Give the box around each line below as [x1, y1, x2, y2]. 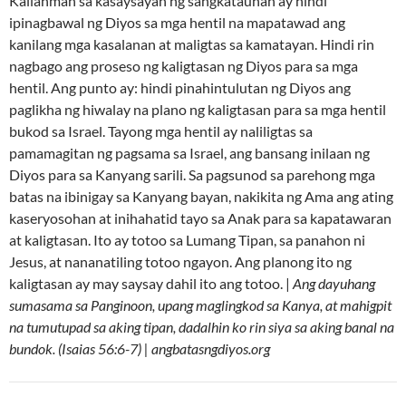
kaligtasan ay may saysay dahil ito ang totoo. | [9, 275, 293, 293]
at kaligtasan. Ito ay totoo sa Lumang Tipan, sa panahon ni [9, 231, 365, 249]
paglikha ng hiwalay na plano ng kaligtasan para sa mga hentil [9, 101, 386, 119]
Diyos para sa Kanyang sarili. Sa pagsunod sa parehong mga [9, 166, 375, 184]
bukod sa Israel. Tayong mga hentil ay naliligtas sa [9, 122, 313, 140]
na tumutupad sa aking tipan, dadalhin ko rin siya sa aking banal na [9, 318, 394, 336]
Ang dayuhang [293, 275, 375, 293]
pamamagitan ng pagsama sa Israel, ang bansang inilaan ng [9, 144, 370, 162]
